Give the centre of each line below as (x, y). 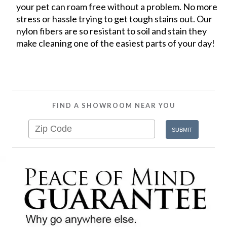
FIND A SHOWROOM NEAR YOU (113, 105)
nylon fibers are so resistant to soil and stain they (112, 31)
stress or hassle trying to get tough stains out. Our (115, 18)
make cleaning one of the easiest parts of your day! (116, 43)
